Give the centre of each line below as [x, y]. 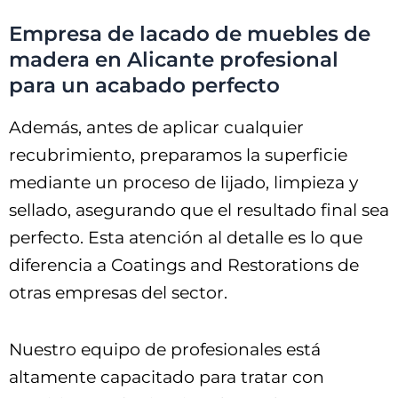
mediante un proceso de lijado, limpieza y [183, 182]
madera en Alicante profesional [174, 59]
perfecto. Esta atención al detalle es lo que [186, 237]
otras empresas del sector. [118, 292]
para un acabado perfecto [144, 85]
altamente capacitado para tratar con [167, 377]
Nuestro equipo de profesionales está [165, 349]
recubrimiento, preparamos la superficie [178, 155]
